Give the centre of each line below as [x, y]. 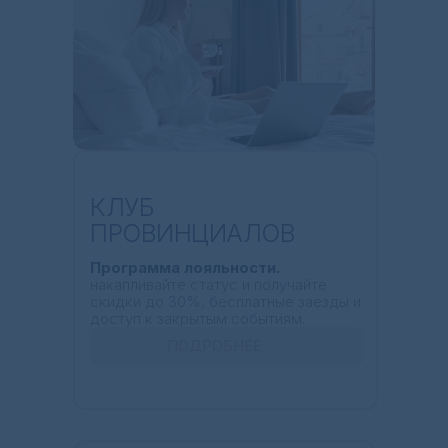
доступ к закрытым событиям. [197, 318]
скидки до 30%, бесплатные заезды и [225, 301]
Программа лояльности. [185, 267]
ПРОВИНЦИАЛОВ [192, 232]
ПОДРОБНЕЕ [214, 345]
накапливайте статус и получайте [208, 284]
